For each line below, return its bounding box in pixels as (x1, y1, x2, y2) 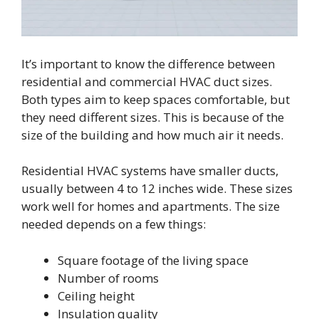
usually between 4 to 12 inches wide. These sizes (21, 180, 293, 197)
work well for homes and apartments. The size (21, 198, 280, 215)
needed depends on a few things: (21, 216, 206, 233)
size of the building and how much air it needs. (21, 126, 283, 143)
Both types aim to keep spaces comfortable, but (21, 90, 290, 108)
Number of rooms (58, 269, 159, 286)
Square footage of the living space (58, 251, 249, 268)
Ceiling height (58, 287, 135, 304)
